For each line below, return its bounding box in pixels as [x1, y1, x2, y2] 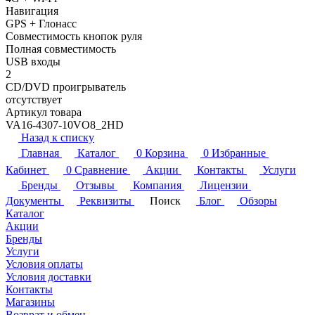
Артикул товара [6, 105, 82, 118]
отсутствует [6, 93, 62, 105]
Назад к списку [21, 131, 94, 143]
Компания [133, 179, 181, 191]
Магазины [6, 295, 55, 308]
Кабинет [6, 163, 46, 176]
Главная [21, 146, 59, 159]
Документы [6, 194, 61, 207]
